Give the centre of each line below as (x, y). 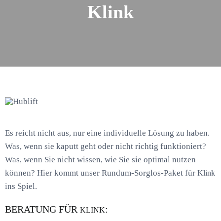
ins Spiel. (21, 186)
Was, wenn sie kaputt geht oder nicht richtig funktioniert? (105, 147)
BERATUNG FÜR (42, 209)
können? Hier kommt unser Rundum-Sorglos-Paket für (101, 173)
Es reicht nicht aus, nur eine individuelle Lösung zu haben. (107, 133)
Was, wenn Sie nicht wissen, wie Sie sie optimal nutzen (100, 160)
